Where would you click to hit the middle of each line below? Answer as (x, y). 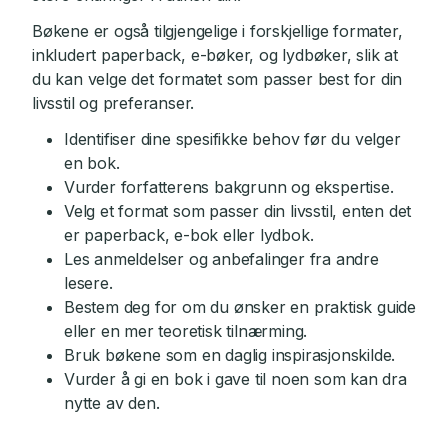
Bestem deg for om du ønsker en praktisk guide (240, 307)
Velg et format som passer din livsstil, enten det (238, 211)
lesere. (88, 283)
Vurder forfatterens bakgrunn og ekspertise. (229, 187)
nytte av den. (112, 403)
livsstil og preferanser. (113, 103)
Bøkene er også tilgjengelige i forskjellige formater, (217, 31)
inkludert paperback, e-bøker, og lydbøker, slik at (215, 55)
